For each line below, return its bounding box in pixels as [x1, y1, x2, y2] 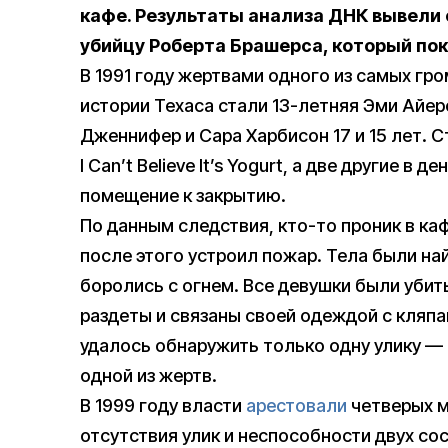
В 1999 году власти [80, 395, 246, 417]
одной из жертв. [80, 365, 217, 387]
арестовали [246, 395, 347, 417]
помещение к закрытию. [80, 185, 286, 207]
